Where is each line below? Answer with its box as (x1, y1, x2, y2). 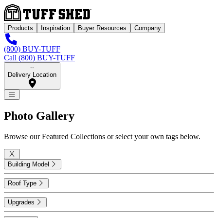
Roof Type (8, 180, 36, 187)
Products (8, 24, 33, 32)
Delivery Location (8, 71, 56, 79)
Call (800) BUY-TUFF (4, 54, 75, 62)
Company (134, 24, 161, 32)
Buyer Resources (78, 24, 127, 32)
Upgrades (8, 199, 35, 206)
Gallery (36, 109, 74, 123)
